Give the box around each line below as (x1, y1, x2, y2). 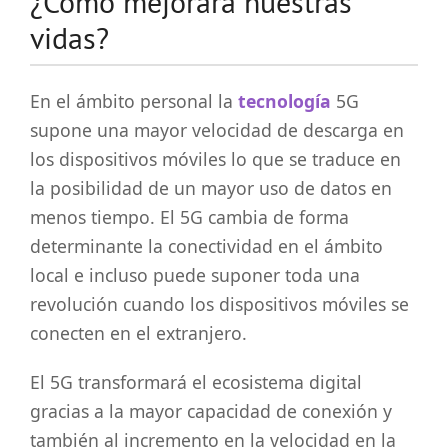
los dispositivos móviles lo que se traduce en (30, 147, 401, 172)
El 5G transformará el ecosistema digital (30, 370, 362, 395)
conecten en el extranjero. (30, 321, 247, 346)
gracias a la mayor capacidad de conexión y (30, 399, 392, 424)
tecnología (238, 89, 331, 114)
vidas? (30, 18, 109, 58)
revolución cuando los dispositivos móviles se (30, 292, 409, 317)
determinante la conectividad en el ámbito (30, 234, 383, 259)
